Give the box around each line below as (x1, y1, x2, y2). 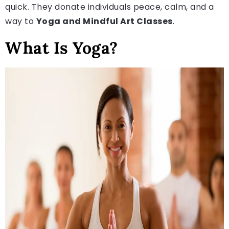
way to (5, 15, 36, 27)
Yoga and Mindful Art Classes (36, 15, 173, 27)
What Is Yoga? (5, 37, 118, 58)
